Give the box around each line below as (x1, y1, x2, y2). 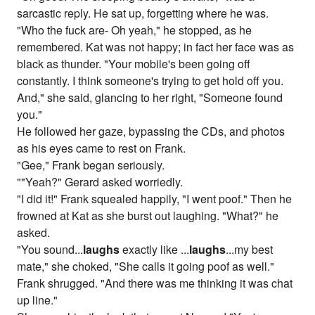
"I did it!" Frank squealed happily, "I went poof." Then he (17, 191, 292, 207)
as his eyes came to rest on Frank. (17, 140, 186, 157)
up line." (17, 292, 58, 309)
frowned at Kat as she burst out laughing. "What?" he (17, 207, 279, 224)
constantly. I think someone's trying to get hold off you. (17, 72, 284, 89)
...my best (226, 241, 274, 258)
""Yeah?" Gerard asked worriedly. (17, 174, 184, 191)
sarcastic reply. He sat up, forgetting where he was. (17, 5, 269, 22)
